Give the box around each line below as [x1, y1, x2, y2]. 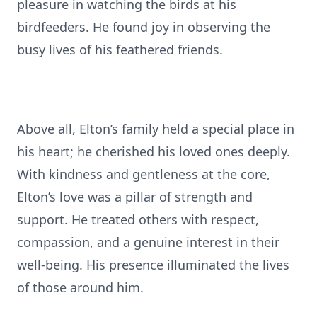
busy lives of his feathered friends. [17, 41, 223, 58]
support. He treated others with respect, [17, 211, 259, 228]
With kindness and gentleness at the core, [17, 166, 270, 183]
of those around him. [17, 279, 144, 296]
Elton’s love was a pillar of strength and [17, 188, 253, 205]
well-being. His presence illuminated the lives [17, 256, 289, 273]
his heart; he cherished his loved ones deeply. [17, 143, 290, 160]
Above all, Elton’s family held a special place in [17, 120, 294, 137]
